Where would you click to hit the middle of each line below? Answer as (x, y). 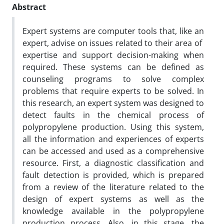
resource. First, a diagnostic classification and (113, 163)
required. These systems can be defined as (113, 67)
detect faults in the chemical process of (113, 115)
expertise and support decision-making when (113, 55)
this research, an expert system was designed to (113, 103)
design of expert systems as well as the (113, 199)
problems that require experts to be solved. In (113, 91)
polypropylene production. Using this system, (113, 127)
